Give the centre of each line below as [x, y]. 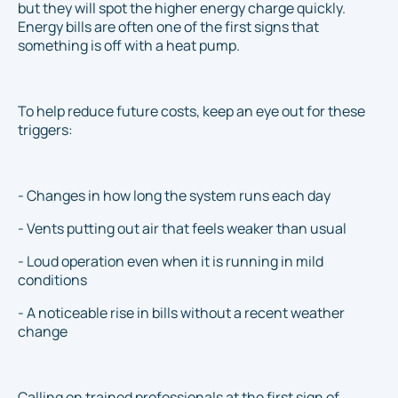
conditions [52, 280]
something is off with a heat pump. [129, 46]
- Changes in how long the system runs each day [174, 196]
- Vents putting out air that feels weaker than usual [182, 229]
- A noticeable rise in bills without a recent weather [181, 313]
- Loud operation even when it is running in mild [171, 262]
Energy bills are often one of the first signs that [168, 27]
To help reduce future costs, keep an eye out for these [191, 111]
